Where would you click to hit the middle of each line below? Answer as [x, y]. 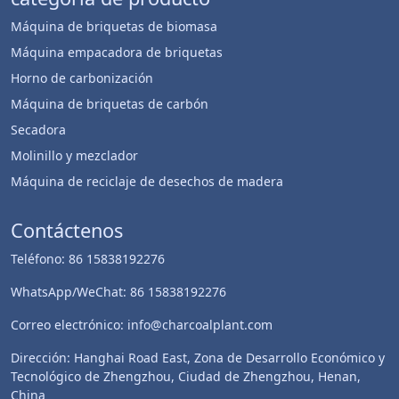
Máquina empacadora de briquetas [117, 52]
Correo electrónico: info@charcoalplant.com [142, 325]
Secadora [38, 130]
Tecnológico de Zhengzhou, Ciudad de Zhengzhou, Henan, [186, 376]
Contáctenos [67, 230]
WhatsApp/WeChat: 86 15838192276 [118, 292]
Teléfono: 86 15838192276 [88, 259]
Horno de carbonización [82, 78]
